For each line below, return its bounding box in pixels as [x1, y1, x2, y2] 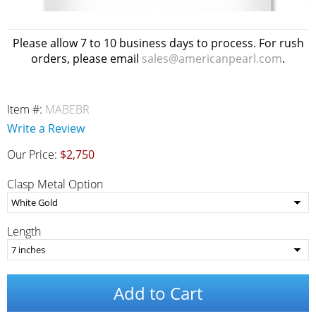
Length [7, 224, 41, 239]
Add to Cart [114, 281, 202, 305]
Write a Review [7, 121, 85, 136]
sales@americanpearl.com [142, 51, 282, 66]
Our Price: [7, 147, 60, 162]
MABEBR [45, 102, 90, 117]
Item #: [7, 102, 45, 117]
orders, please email [31, 51, 142, 66]
